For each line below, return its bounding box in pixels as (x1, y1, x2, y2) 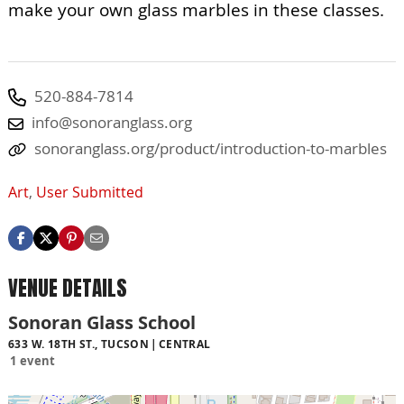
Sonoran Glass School (8, 310, 196, 335)
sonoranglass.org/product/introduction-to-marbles (34, 137, 387, 159)
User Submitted (36, 181, 143, 202)
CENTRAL (158, 336, 211, 353)
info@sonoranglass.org (32, 111, 192, 133)
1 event (10, 353, 56, 370)
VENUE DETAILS (8, 271, 127, 304)
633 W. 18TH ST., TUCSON (8, 336, 150, 353)
